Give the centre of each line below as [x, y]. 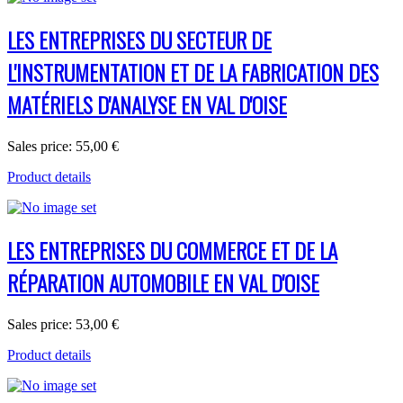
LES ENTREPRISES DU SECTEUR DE [139, 39]
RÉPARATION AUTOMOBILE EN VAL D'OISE [163, 282]
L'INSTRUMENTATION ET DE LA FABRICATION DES [193, 72]
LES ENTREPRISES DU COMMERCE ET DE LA [172, 250]
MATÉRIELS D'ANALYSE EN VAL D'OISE [147, 104]
